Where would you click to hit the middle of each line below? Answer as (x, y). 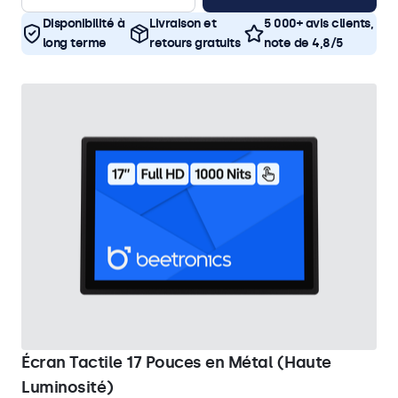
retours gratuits (195, 43)
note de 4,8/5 (303, 43)
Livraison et (183, 24)
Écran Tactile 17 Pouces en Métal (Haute (176, 362)
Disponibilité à (83, 24)
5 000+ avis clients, (319, 24)
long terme (74, 43)
